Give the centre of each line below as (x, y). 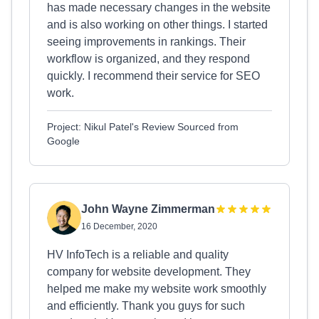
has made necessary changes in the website (159, 7)
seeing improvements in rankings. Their (146, 42)
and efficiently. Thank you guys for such (146, 306)
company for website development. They (149, 272)
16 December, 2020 (119, 226)
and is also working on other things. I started (157, 25)
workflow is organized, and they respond (148, 59)
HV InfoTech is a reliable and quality (138, 255)
